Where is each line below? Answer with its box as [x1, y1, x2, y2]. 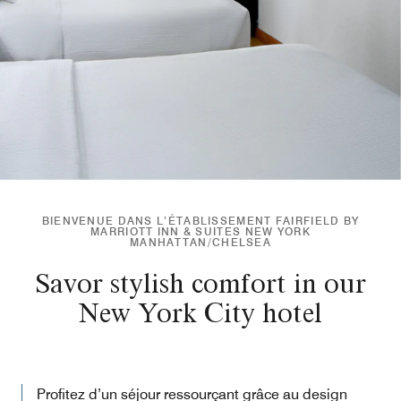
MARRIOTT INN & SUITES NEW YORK [90, 225, 311, 238]
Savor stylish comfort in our [35, 266, 366, 300]
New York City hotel [79, 295, 322, 329]
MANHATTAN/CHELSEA [129, 235, 272, 249]
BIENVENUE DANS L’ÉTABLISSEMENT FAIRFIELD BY [41, 214, 360, 227]
